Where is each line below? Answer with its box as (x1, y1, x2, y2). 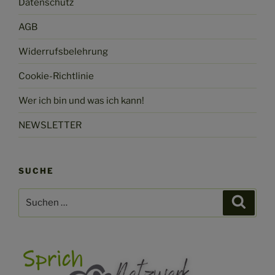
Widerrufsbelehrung (18, 45, 108, 57)
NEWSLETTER (18, 119, 82, 131)
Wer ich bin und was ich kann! (18, 95, 144, 106)
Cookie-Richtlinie (18, 70, 94, 82)
